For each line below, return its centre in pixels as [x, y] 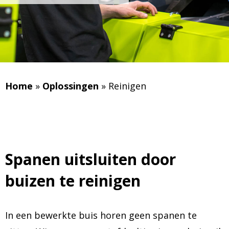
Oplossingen [72, 86]
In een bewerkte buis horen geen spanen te [101, 215]
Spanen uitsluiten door [90, 159]
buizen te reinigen [73, 181]
